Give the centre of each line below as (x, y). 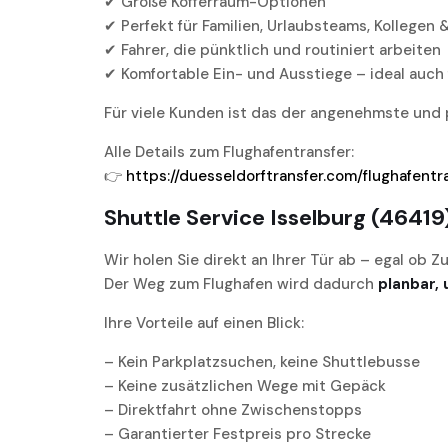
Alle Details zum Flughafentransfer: (229, 152)
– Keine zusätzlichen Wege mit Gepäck (245, 386)
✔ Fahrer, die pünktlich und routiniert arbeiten (272, 50)
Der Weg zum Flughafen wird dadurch (241, 284)
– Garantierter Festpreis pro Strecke (237, 434)
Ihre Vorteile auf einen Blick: (204, 323)
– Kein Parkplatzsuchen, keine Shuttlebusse (262, 362)
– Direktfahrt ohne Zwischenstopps (233, 410)
